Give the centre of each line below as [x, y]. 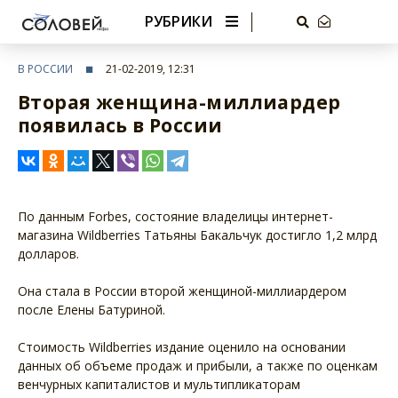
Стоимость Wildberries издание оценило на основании [182, 347]
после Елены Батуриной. [92, 310]
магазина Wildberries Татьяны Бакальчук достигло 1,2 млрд [197, 235]
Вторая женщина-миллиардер [179, 102]
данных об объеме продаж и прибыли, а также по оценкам [198, 366]
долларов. [48, 254]
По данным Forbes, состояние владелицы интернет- [175, 216]
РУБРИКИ [178, 21]
